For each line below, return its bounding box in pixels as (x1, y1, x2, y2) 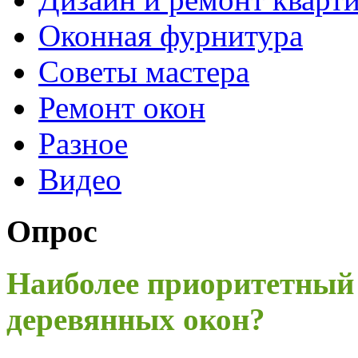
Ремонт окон (38, 90, 205, 125)
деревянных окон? (6, 301, 265, 336)
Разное (38, 126, 128, 161)
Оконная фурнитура (38, 18, 303, 54)
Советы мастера (38, 54, 249, 89)
